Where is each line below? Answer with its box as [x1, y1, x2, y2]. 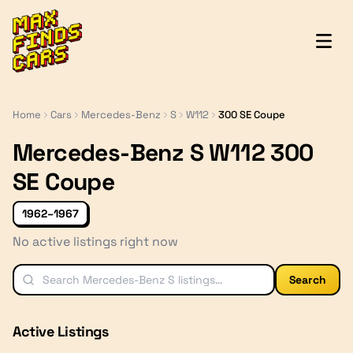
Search [289, 273, 326, 287]
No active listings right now [13, 233, 178, 250]
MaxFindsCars [12, 9, 95, 26]
